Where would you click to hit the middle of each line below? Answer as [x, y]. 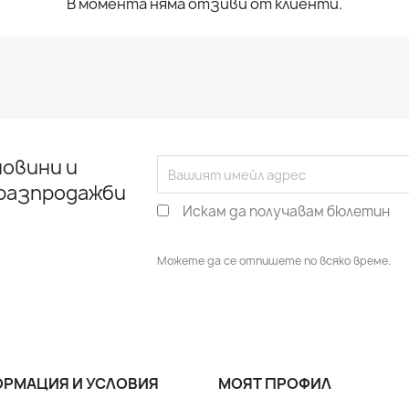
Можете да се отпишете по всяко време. [274, 261]
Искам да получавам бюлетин [287, 212]
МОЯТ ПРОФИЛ [275, 384]
